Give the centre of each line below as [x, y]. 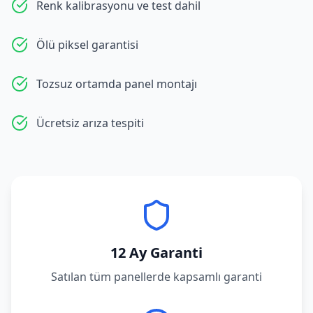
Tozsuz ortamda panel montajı [117, 84]
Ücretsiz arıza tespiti [90, 123]
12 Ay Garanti [156, 253]
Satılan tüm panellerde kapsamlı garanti [156, 277]
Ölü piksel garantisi [87, 45]
